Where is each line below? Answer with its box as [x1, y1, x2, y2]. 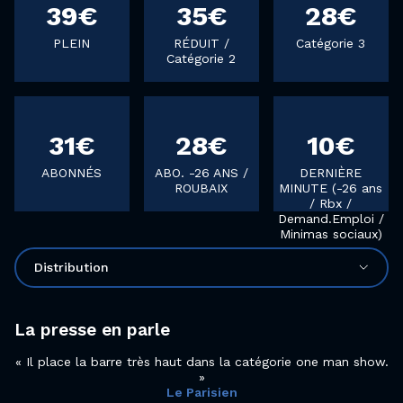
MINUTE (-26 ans [279, 180, 383, 195]
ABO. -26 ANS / [154, 165, 248, 180]
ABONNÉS [41, 165, 103, 180]
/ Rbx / [309, 195, 353, 210]
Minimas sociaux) [279, 226, 382, 241]
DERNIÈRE [300, 165, 363, 180]
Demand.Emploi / [277, 210, 384, 226]
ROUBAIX [175, 180, 228, 195]
